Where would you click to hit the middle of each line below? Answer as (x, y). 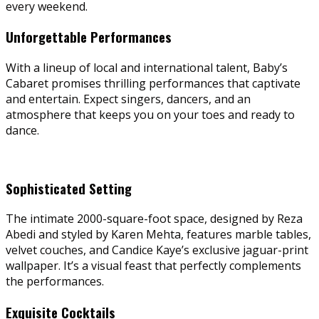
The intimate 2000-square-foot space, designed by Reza (154, 219)
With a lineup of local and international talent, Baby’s (147, 67)
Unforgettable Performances (89, 37)
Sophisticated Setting (69, 188)
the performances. (55, 282)
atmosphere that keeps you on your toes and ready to (150, 114)
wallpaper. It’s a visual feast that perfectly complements (153, 266)
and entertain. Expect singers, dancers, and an (128, 99)
